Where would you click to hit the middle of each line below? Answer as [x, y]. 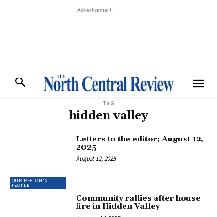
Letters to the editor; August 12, [140, 139]
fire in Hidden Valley [118, 207]
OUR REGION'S [30, 181]
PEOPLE [21, 186]
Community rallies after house [139, 198]
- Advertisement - [94, 10]
